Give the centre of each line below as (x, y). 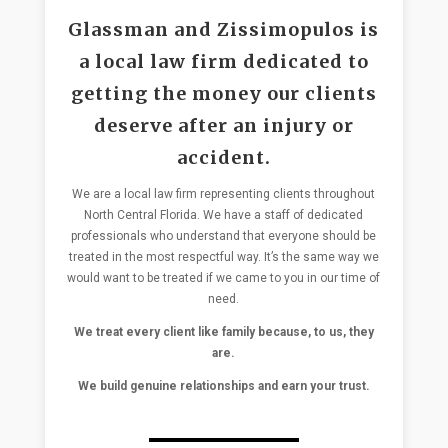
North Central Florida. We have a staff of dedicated (224, 214)
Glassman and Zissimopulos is (224, 29)
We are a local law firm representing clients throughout (224, 193)
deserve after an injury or (223, 125)
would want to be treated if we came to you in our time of (224, 277)
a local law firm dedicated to (223, 61)
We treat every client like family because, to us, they (223, 331)
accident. (223, 157)
